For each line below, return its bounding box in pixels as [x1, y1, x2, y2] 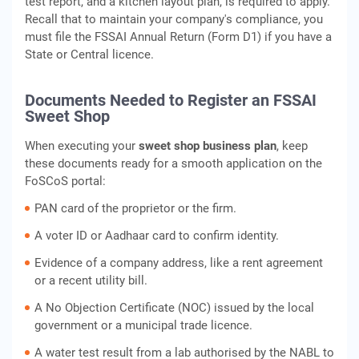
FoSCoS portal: [25, 174, 106, 188]
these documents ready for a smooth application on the [25, 156, 322, 171]
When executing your [25, 139, 139, 153]
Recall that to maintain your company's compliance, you [25, 12, 323, 26]
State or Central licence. [25, 47, 154, 62]
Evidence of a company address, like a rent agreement [34, 256, 323, 270]
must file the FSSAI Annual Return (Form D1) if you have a [25, 30, 332, 44]
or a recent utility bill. [34, 273, 147, 288]
